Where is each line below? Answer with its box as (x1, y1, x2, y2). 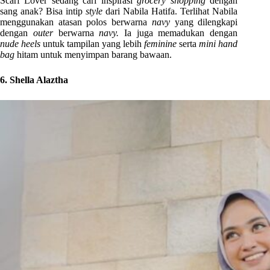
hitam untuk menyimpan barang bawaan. (17, 49, 172, 60)
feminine (144, 38, 180, 49)
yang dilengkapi (174, 16, 238, 27)
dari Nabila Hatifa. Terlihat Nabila (105, 5, 238, 16)
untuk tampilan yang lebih (43, 38, 145, 49)
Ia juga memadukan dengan (124, 27, 238, 38)
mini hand (199, 38, 238, 49)
